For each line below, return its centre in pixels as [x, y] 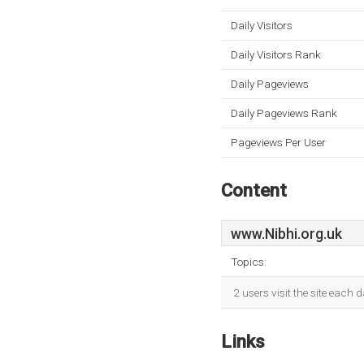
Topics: [249, 262]
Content [254, 190]
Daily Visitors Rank [276, 54]
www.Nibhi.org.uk [286, 234]
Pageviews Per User [278, 142]
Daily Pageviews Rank [284, 113]
